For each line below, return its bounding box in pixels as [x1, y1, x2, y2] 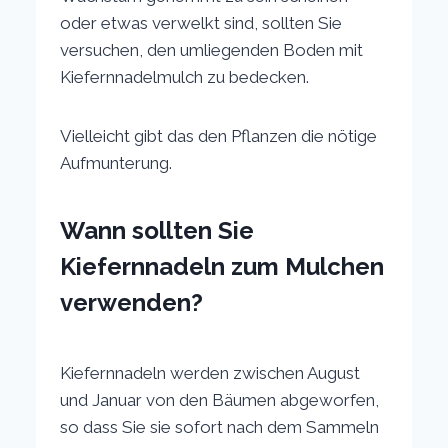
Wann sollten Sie [60, 215, 255, 245]
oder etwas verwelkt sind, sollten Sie [60, 12, 343, 33]
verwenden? [60, 287, 204, 317]
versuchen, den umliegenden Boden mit [60, 39, 364, 60]
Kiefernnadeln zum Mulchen [60, 251, 385, 281]
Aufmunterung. [60, 152, 173, 173]
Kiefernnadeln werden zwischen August [60, 362, 361, 383]
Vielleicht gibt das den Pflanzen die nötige [60, 125, 378, 146]
